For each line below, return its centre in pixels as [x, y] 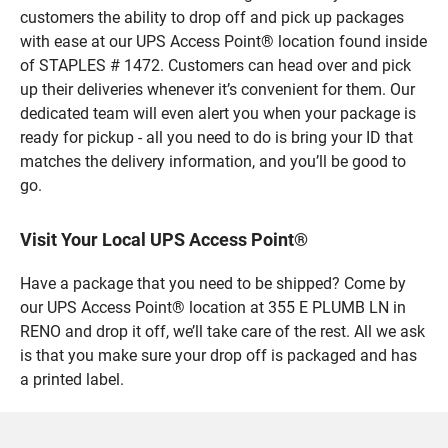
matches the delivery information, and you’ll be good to [213, 161]
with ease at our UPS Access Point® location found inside [223, 41]
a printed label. [72, 379]
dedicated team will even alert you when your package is [218, 113]
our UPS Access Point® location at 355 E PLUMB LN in [213, 307]
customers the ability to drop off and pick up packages [212, 17]
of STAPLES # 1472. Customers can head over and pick [215, 65]
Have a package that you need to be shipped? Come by [213, 283]
